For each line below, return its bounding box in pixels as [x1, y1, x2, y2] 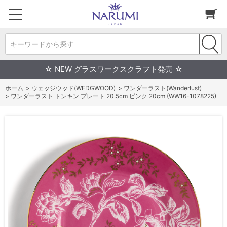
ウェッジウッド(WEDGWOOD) [31, 84, 116, 92]
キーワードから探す [10, 40, 74, 48]
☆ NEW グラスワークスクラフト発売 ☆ [44, 64, 183, 74]
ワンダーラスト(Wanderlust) [124, 84, 202, 92]
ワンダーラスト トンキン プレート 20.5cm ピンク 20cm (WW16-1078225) [11, 92, 216, 100]
